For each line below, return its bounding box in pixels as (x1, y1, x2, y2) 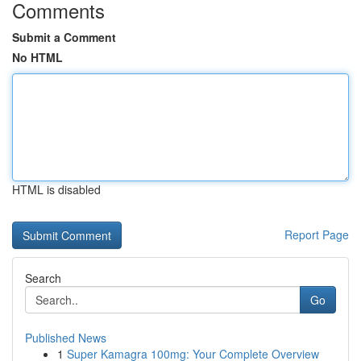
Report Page (284, 226, 349, 243)
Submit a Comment (12, 29, 116, 45)
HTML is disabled (12, 181, 101, 197)
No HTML (12, 49, 63, 65)
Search (25, 270, 61, 286)
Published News (25, 330, 106, 346)
